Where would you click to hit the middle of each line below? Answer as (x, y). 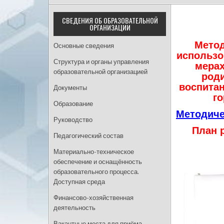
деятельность (74, 208)
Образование (73, 104)
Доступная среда (79, 182)
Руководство (73, 120)
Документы (70, 88)
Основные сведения (84, 46)
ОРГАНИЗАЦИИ (110, 27)
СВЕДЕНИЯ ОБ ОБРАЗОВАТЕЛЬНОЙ (110, 20)
